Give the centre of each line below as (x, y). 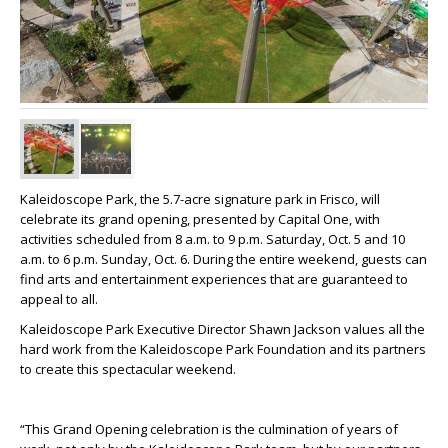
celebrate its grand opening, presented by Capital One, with (200, 218)
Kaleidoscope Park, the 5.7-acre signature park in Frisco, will (200, 198)
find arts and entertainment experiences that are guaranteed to (214, 278)
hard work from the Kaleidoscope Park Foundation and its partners (223, 348)
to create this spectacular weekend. (128, 368)
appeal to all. (59, 298)
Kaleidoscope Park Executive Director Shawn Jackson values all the (222, 328)
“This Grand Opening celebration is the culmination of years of (209, 428)
